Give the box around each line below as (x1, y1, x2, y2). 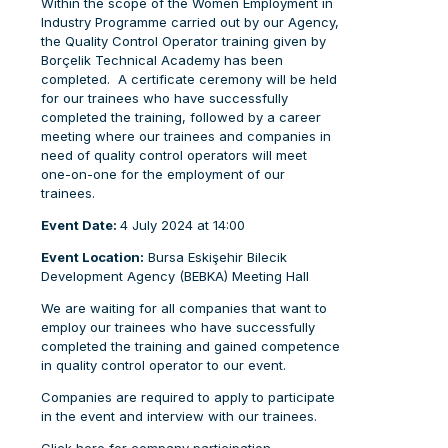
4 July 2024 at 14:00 (120, 217, 245, 234)
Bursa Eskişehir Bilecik (144, 249, 287, 266)
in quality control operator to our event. (41, 357, 286, 374)
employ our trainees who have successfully (41, 319, 315, 336)
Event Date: (41, 217, 120, 234)
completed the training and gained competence (41, 338, 340, 355)
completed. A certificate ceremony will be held (41, 71, 337, 88)
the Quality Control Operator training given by (41, 33, 326, 50)
